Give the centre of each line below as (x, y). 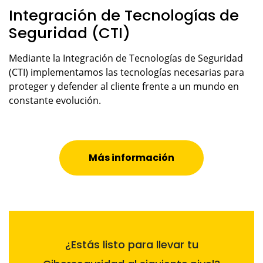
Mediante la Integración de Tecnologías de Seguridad (126, 58)
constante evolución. (55, 101)
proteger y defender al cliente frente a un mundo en (124, 87)
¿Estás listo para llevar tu (131, 245)
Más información (131, 158)
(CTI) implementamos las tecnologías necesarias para (127, 73)
